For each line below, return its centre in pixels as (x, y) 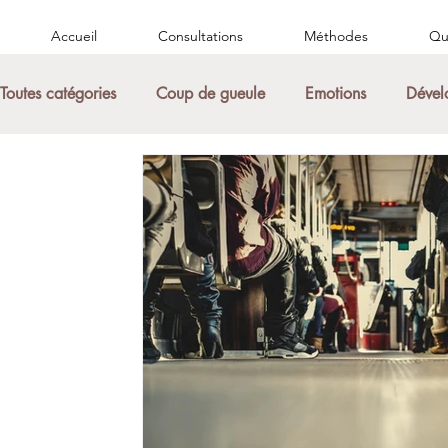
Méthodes (335, 36)
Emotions (335, 93)
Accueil (73, 36)
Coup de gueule (210, 93)
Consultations (200, 36)
